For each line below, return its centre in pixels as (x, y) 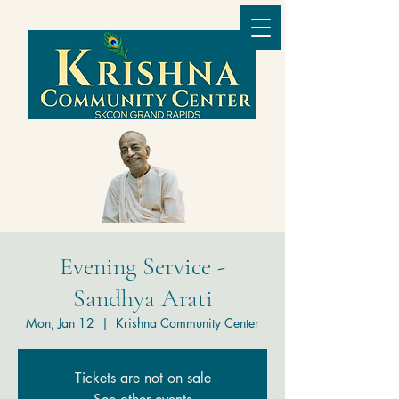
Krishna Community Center (187, 323)
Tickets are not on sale (142, 378)
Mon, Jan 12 (60, 323)
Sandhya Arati (142, 298)
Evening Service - (142, 266)
